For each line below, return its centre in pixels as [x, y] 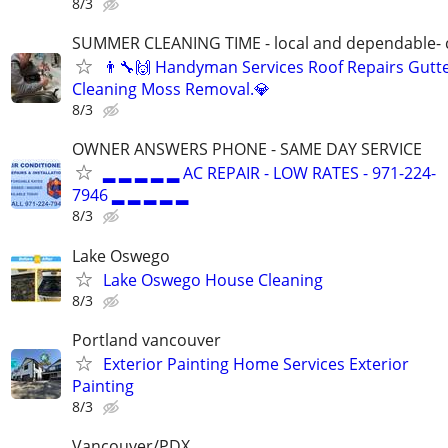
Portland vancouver [146, 339]
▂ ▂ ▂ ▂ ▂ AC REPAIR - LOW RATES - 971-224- [269, 173]
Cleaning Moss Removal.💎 [171, 89]
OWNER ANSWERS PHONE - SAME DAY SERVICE [247, 149]
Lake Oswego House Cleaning [213, 279]
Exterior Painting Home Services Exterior [256, 363]
